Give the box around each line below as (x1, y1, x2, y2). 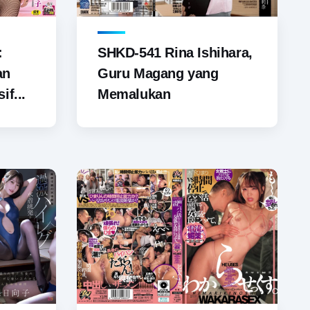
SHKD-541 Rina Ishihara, (98, 44, 253, 60)
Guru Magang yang (98, 65, 219, 81)
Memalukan (98, 86, 171, 102)
